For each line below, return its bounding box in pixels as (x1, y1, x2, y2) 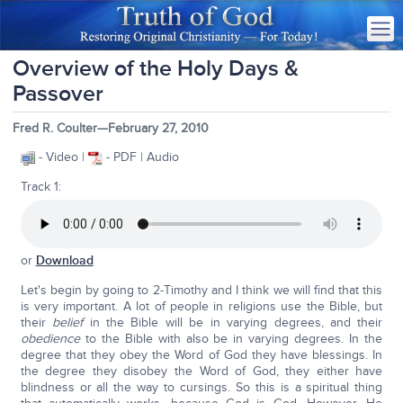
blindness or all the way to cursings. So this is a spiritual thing (20, 380, 383, 395)
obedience (20, 331, 80, 346)
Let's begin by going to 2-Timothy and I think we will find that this (20, 282, 383, 298)
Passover (13, 80, 104, 108)
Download (35, 253, 94, 268)
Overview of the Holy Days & (13, 55, 300, 83)
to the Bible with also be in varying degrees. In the (79, 331, 383, 346)
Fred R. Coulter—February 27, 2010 (13, 121, 210, 136)
